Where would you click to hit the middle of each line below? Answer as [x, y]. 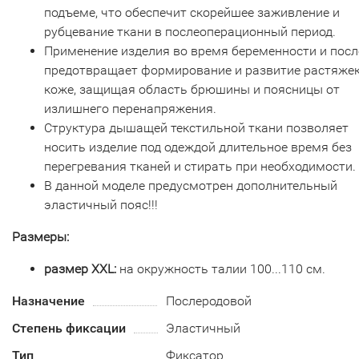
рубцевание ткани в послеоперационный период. [190, 32]
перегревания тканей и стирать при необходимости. [200, 166]
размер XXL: [80, 269]
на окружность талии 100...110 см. [221, 269]
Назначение [48, 301]
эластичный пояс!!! [101, 205]
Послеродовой [209, 301]
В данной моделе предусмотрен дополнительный [191, 186]
